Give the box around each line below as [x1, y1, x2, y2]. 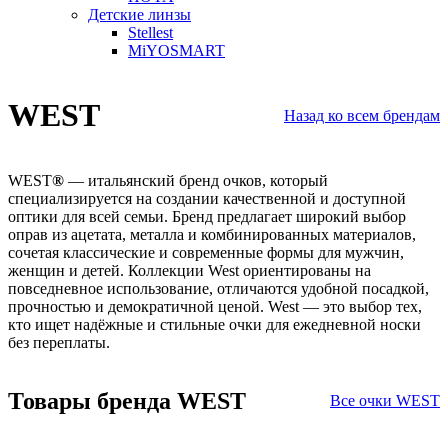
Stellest [128, 24, 173, 41]
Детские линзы [88, 6, 191, 23]
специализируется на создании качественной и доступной [8, 189, 406, 207]
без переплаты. [8, 333, 110, 351]
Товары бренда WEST [8, 387, 246, 414]
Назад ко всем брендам [284, 106, 440, 124]
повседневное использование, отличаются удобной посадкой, [8, 279, 429, 297]
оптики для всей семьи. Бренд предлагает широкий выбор [8, 207, 406, 225]
